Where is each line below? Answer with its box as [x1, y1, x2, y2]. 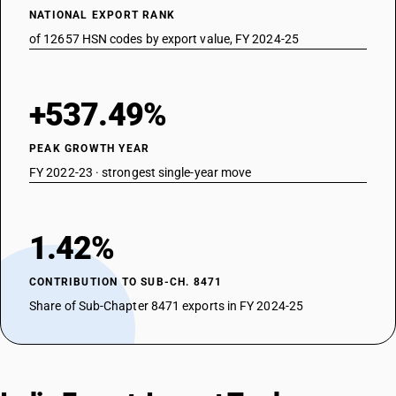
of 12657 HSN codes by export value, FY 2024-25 [29, 32, 299, 46]
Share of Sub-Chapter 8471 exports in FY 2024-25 [29, 299, 303, 313]
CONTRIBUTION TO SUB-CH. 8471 [29, 276, 223, 288]
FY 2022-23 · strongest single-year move [29, 165, 252, 179]
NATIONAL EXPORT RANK [29, 9, 175, 21]
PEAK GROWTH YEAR [29, 142, 150, 155]
